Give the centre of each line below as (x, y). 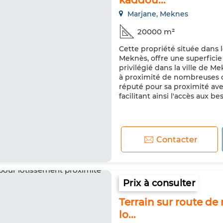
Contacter (177, 139)
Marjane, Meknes (157, 14)
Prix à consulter (159, 183)
